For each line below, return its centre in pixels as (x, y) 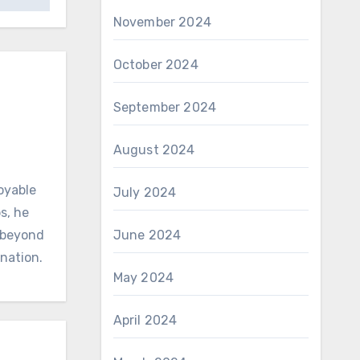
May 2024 (143, 278)
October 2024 (155, 65)
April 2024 (145, 320)
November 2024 (162, 22)
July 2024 (145, 192)
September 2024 (165, 107)
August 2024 (154, 150)
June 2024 (147, 235)
